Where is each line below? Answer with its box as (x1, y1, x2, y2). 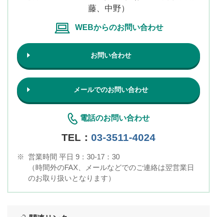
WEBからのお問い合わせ (75, 23, 163, 31)
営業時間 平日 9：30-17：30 (28, 152, 120, 161)
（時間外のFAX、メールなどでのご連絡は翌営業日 (28, 163, 194, 171)
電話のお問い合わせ (80, 113, 150, 122)
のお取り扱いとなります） (28, 173, 115, 182)
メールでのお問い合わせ (74, 85, 148, 93)
